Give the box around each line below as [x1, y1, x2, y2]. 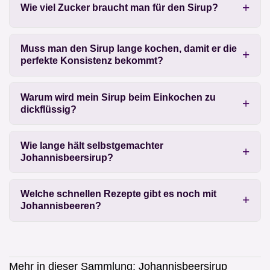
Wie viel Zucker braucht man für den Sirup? [20, 2, 218, 13]
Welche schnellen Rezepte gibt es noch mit [20, 189, 216, 199]
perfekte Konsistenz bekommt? [20, 55, 163, 66]
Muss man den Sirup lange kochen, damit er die [20, 43, 237, 54]
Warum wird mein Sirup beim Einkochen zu [20, 92, 216, 102]
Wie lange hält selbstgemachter [20, 140, 163, 151]
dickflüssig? [20, 104, 77, 115]
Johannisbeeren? [20, 201, 101, 212]
